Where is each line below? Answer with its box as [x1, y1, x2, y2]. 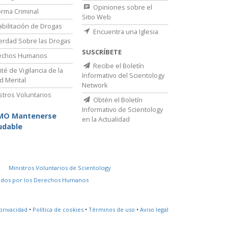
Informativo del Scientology [82, 71, 164, 80]
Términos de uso [89, 206, 135, 214]
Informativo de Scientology [82, 105, 163, 115]
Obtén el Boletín [92, 95, 142, 105]
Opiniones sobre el [92, 3, 152, 12]
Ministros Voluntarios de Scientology [9, 164, 111, 172]
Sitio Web [82, 12, 111, 22]
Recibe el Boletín [92, 61, 144, 71]
